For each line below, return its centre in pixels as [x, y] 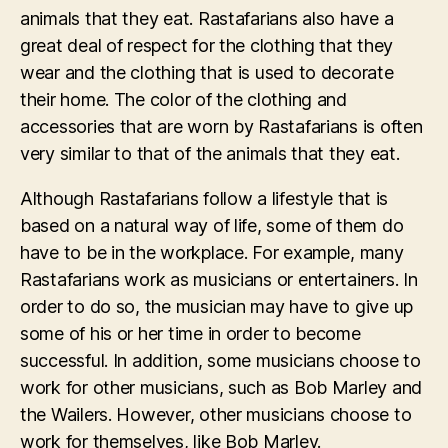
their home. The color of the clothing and [183, 99]
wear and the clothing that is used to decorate [207, 72]
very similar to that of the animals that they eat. [210, 153]
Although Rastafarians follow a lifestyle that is [204, 198]
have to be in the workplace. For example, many [212, 252]
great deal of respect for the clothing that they [207, 45]
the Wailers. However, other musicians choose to [216, 414]
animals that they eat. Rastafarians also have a [207, 18]
